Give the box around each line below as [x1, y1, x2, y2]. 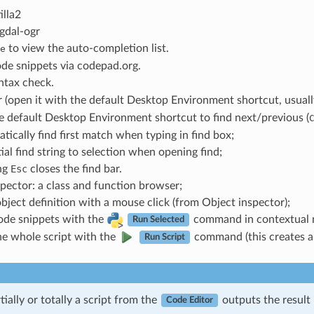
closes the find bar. [27, 163, 122, 175]
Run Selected [132, 215, 184, 224]
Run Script [144, 233, 185, 242]
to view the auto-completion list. [5, 42, 169, 54]
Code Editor [165, 296, 213, 305]
